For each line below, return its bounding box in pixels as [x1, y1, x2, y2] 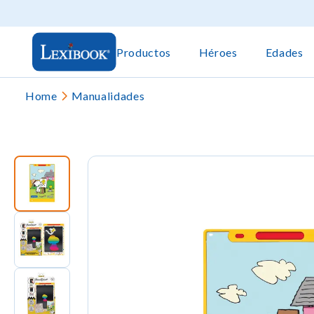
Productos [116, 45, 171, 59]
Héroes [198, 45, 238, 59]
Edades [265, 45, 303, 59]
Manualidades [71, 89, 145, 102]
